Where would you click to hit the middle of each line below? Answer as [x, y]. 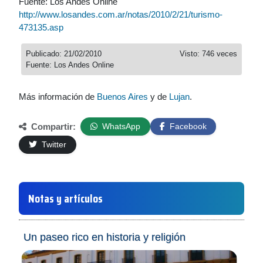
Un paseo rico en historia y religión [104, 237]
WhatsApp [120, 126]
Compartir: [52, 126]
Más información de [58, 97]
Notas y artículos [65, 198]
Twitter [53, 144]
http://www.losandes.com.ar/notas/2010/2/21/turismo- [121, 14]
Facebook [187, 126]
